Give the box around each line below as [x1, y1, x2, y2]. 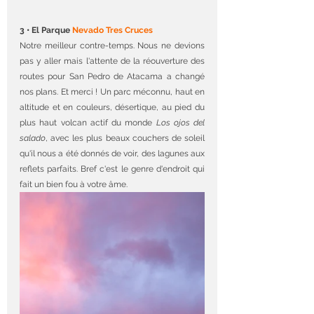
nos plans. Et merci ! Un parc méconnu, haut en [20, 87, 205, 97]
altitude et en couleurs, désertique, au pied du [20, 102, 205, 113]
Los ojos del [156, 118, 205, 128]
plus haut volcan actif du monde [20, 118, 156, 128]
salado [20, 133, 46, 144]
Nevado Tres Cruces [72, 25, 153, 36]
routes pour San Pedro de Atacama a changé [20, 71, 205, 82]
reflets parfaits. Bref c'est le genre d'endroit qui [20, 164, 205, 175]
